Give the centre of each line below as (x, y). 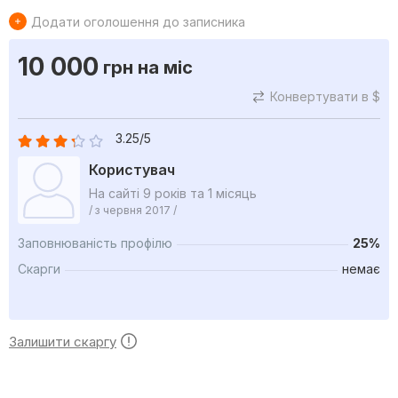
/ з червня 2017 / (133, 210)
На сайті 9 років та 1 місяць (173, 193)
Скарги (39, 269)
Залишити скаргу (63, 341)
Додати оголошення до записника (138, 21)
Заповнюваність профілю (95, 243)
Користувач (132, 169)
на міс (163, 68)
